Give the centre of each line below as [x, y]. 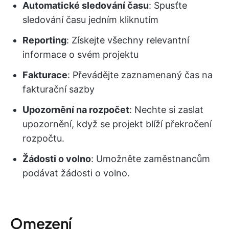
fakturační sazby [59, 89]
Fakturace [45, 75]
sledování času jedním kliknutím [90, 20]
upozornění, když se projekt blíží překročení [117, 124]
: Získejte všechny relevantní [128, 40]
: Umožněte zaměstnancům [151, 159]
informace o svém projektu [81, 55]
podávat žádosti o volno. [76, 173]
